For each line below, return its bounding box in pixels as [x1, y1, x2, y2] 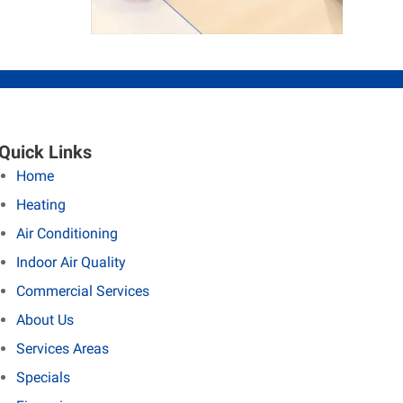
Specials [15, 369, 70, 387]
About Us [15, 311, 74, 329]
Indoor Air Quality [15, 254, 126, 272]
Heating [15, 196, 66, 214]
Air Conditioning [15, 225, 118, 243]
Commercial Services [15, 282, 149, 300]
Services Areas [15, 340, 109, 358]
